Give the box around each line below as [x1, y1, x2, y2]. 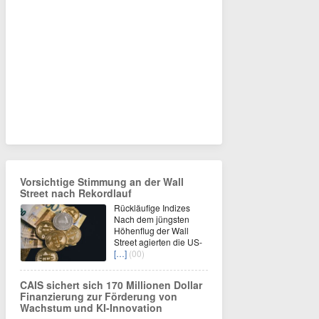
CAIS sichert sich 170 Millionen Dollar [20, 278, 202, 292]
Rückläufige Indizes [114, 202, 190, 214]
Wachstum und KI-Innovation [20, 300, 162, 315]
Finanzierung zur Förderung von [20, 289, 177, 303]
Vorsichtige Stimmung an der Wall [20, 174, 184, 189]
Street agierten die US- [114, 236, 202, 248]
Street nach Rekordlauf [20, 186, 132, 200]
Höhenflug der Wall [114, 224, 189, 236]
